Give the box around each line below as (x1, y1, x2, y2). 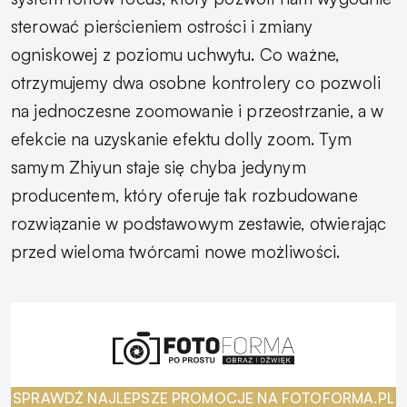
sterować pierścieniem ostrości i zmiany (11, 15, 313, 37)
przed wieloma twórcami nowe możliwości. (11, 240, 341, 263)
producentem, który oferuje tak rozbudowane (11, 184, 358, 206)
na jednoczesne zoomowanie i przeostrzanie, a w (11, 99, 384, 122)
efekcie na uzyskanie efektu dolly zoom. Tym (11, 127, 352, 150)
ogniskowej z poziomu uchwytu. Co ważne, (11, 43, 340, 65)
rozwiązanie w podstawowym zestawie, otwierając (11, 212, 387, 234)
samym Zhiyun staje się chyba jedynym (11, 155, 306, 178)
